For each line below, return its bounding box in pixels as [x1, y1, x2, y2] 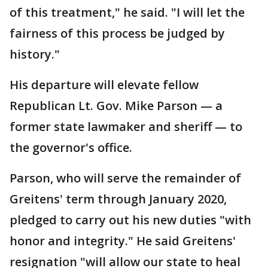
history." [10, 46, 60, 63]
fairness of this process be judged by [10, 25, 225, 42]
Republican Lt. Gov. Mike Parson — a [10, 98, 223, 114]
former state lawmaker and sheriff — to [10, 118, 242, 135]
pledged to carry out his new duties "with [10, 212, 251, 229]
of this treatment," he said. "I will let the [10, 4, 245, 21]
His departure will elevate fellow [10, 77, 199, 93]
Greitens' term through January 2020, [10, 191, 227, 208]
